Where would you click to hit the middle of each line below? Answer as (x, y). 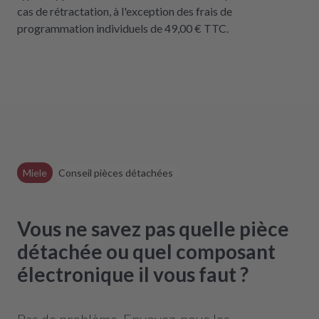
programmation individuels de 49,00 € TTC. (123, 28)
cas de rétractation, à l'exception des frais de (125, 11)
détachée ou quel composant (146, 251)
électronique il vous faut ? (133, 274)
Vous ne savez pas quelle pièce (153, 229)
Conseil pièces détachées (116, 173)
